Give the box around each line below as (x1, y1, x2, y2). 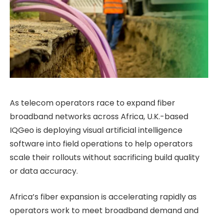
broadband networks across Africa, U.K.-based (10, 111, 188, 123)
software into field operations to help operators (10, 138, 193, 150)
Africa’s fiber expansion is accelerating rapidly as (10, 191, 197, 202)
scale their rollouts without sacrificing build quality (10, 152, 200, 163)
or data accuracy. (10, 165, 78, 177)
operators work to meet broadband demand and (10, 205, 199, 216)
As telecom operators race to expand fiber (10, 97, 175, 109)
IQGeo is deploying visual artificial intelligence (10, 125, 182, 136)
